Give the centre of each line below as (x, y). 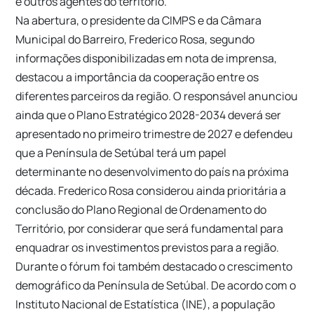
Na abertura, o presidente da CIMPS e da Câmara (139, 20)
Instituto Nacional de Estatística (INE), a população (145, 304)
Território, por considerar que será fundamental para (150, 228)
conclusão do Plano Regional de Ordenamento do (141, 209)
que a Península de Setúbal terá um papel (121, 152)
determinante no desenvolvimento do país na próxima (152, 171)
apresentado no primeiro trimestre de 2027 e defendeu (155, 134)
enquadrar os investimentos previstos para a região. (148, 247)
